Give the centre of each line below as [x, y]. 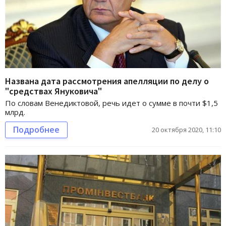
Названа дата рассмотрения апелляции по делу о [107, 81]
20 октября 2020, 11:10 [186, 130]
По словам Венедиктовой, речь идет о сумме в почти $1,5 [111, 103]
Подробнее [36, 130]
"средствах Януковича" [53, 91]
